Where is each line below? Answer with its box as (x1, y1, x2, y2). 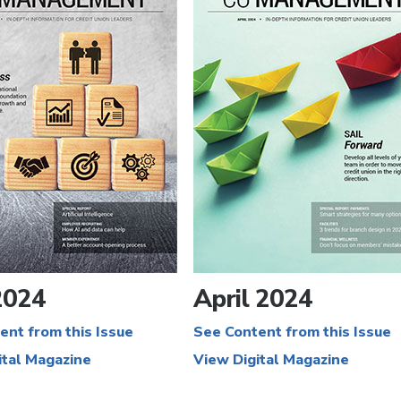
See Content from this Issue (193, 322, 392, 342)
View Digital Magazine (193, 350, 350, 370)
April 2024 (193, 282, 313, 316)
